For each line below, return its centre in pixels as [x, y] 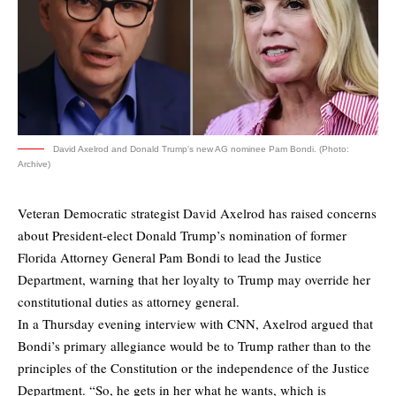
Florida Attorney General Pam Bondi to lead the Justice [170, 258]
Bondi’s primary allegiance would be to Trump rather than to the [194, 346]
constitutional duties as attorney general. [129, 302]
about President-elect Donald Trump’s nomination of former [182, 236]
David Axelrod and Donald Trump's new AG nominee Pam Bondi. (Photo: [201, 149]
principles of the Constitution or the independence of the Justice [194, 368]
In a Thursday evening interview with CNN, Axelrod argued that [195, 324]
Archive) [34, 164]
